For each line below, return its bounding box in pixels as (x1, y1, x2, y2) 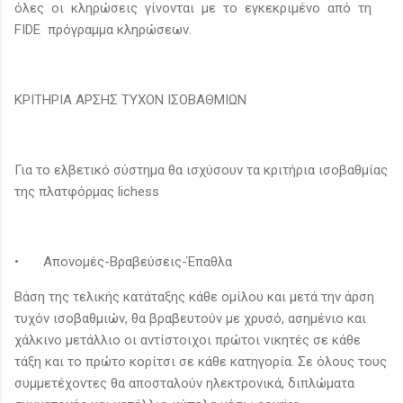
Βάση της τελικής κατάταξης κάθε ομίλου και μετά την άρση (14, 288, 374, 305)
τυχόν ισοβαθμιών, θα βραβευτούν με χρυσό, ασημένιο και (14, 309, 366, 327)
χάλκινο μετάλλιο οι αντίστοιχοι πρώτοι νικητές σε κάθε (14, 331, 361, 348)
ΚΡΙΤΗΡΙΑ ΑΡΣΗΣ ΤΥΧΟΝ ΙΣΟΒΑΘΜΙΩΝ (14, 91, 250, 108)
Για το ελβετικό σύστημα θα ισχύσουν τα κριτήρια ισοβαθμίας (14, 161, 388, 178)
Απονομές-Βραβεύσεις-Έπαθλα (43, 253, 232, 270)
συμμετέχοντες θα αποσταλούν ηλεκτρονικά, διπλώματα (14, 374, 354, 391)
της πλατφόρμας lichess (14, 183, 159, 200)
